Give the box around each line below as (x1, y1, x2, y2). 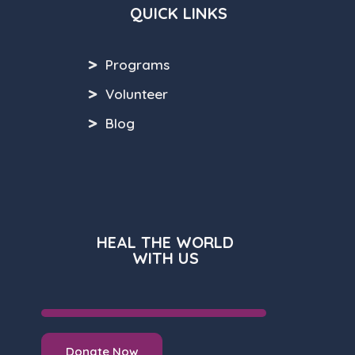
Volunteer (105, 86, 168, 102)
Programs (105, 56, 170, 73)
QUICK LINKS (129, 3, 227, 23)
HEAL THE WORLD (97, 232, 235, 252)
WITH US (132, 248, 199, 268)
